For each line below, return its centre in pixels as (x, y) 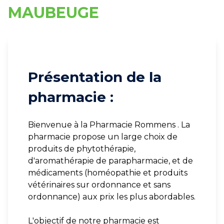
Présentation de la (95, 77)
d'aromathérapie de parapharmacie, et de (110, 161)
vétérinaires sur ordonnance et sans (99, 185)
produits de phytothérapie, (82, 149)
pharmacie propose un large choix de (103, 137)
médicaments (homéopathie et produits (108, 173)
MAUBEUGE (53, 13)
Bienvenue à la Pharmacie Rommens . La (109, 125)
